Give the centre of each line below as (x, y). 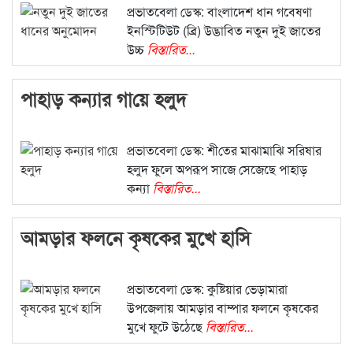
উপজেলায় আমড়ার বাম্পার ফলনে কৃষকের (222, 308)
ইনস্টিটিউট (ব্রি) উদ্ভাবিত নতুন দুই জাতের (223, 31)
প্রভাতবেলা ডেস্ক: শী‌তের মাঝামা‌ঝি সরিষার (224, 150)
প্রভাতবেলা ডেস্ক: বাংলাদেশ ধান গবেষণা (219, 12)
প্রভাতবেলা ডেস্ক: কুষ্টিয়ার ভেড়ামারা (207, 289)
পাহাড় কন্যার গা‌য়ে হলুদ (104, 99)
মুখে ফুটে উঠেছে (166, 327)
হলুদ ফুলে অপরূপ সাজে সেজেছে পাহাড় (217, 169)
